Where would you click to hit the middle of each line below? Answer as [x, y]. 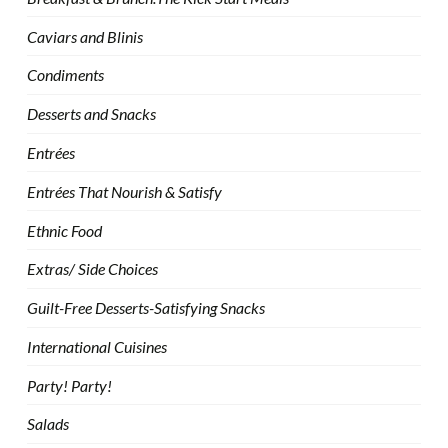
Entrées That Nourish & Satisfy [124, 191]
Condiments [65, 75]
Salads [47, 424]
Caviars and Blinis [84, 36]
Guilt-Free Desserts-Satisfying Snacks [145, 308]
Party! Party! [69, 385]
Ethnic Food [64, 230]
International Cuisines [96, 346]
